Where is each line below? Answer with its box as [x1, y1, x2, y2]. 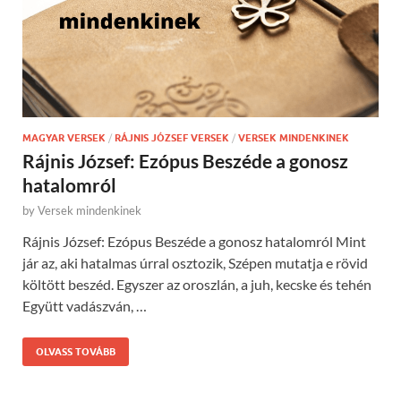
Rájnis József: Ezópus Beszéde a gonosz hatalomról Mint [22, 233, 366, 251]
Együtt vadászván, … [22, 297, 147, 315]
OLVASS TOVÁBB [36, 346, 115, 359]
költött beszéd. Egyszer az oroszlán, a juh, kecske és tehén [22, 276, 371, 294]
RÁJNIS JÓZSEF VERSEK [115, 132, 229, 145]
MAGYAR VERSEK [22, 132, 106, 145]
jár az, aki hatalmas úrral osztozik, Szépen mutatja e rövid [22, 254, 368, 272]
